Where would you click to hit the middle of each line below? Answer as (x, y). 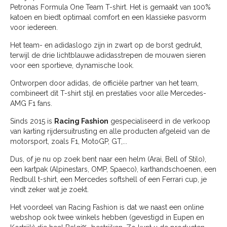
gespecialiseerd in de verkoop (159, 121)
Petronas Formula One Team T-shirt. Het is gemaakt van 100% (110, 7)
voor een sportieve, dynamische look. (72, 66)
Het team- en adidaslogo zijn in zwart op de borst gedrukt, (106, 45)
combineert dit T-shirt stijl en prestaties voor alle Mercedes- (108, 93)
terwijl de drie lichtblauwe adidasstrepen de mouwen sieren (108, 55)
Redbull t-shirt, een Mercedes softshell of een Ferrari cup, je (108, 180)
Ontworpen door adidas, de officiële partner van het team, (104, 83)
